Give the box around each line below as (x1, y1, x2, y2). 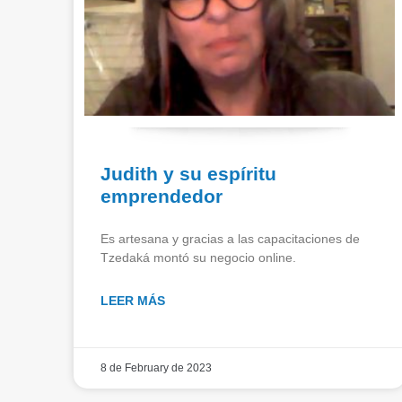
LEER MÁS (100, 293, 165, 308)
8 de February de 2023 (100, 361, 212, 374)
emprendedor (100, 185, 223, 206)
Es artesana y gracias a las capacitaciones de (100, 231, 360, 246)
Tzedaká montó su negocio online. (100, 249, 296, 265)
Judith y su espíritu (100, 162, 276, 184)
